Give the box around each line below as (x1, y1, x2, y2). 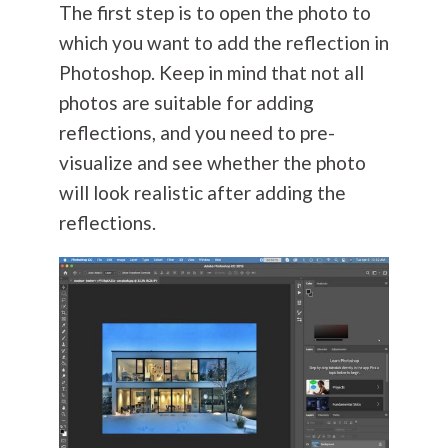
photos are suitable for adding (58, 91, 314, 115)
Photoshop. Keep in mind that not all (58, 61, 364, 85)
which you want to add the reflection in (58, 31, 389, 55)
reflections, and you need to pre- (58, 121, 335, 145)
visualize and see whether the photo (58, 151, 366, 175)
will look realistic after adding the (58, 181, 346, 205)
